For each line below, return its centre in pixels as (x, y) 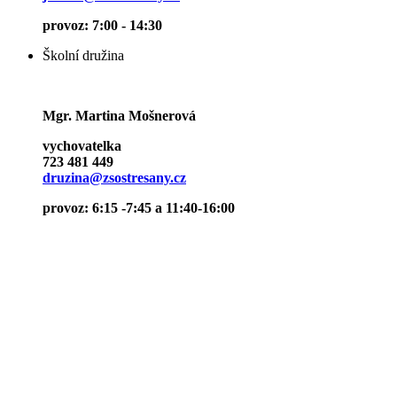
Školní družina (83, 56)
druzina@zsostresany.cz (114, 178)
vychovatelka (84, 146)
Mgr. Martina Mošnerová (119, 116)
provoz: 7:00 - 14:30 (102, 26)
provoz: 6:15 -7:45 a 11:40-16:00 (139, 208)
